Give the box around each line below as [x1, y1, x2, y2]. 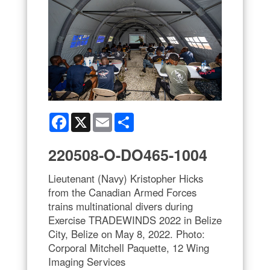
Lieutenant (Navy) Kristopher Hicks [48, 171, 203, 186]
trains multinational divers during [48, 198, 193, 213]
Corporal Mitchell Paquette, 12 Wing [48, 240, 209, 255]
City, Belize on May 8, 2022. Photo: [48, 226, 205, 241]
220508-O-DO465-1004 [48, 143, 207, 166]
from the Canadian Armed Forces [48, 184, 196, 199]
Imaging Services [48, 254, 125, 269]
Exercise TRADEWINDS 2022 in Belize [48, 212, 222, 227]
